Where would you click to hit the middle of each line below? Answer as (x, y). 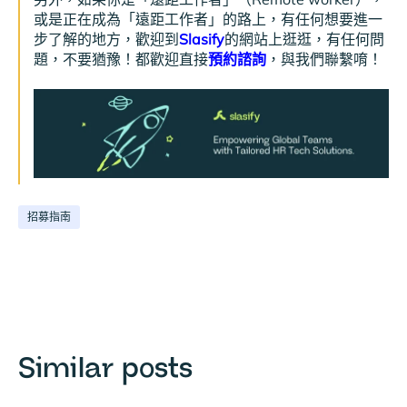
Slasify (202, 40)
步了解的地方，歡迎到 (106, 40)
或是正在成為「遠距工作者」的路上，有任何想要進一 (208, 20)
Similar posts (105, 368)
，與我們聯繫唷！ (324, 60)
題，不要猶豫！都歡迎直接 (121, 60)
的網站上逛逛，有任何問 (304, 40)
